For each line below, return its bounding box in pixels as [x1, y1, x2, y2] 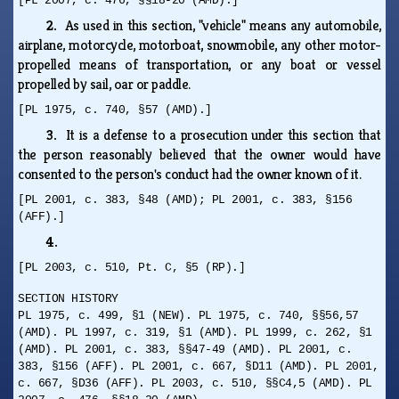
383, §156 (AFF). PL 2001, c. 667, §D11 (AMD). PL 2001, [18, 359, 379, 373]
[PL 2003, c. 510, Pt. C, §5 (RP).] [18, 260, 246, 274]
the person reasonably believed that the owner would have [18, 144, 381, 164]
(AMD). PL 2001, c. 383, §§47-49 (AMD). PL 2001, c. [18, 342, 353, 356]
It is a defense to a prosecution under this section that [65, 125, 381, 144]
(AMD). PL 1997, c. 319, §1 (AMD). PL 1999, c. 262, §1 [18, 325, 372, 339]
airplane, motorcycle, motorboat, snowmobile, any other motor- [18, 35, 381, 54]
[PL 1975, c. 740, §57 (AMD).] [18, 102, 212, 117]
